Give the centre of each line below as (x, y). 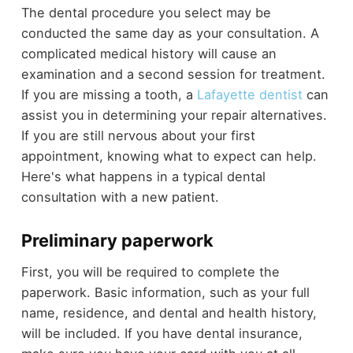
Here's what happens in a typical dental (143, 176)
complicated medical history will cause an (149, 53)
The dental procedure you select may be (146, 12)
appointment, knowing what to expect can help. (169, 156)
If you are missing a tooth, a (109, 94)
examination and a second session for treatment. (173, 74)
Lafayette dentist (249, 94)
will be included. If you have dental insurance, (162, 334)
